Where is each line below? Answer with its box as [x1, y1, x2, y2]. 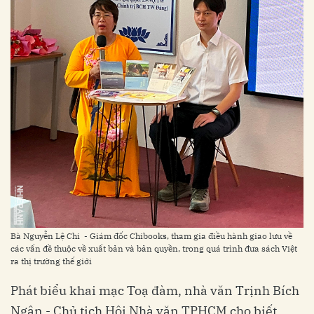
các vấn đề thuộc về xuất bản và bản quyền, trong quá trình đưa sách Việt [11, 243, 297, 254]
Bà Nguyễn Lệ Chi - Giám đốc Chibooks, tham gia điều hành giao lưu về [11, 231, 292, 242]
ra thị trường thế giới [11, 256, 92, 267]
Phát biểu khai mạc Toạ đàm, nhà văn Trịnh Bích [11, 282, 299, 299]
